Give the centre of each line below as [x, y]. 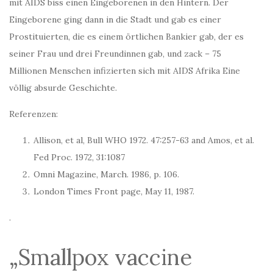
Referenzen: [34, 114]
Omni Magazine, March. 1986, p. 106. [106, 175]
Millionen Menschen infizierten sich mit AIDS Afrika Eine [125, 71]
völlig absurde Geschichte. [63, 88]
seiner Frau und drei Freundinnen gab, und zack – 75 [115, 54]
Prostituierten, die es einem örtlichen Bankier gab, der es [126, 37]
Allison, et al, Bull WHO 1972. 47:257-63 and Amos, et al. [144, 140]
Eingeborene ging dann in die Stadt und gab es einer [115, 20]
